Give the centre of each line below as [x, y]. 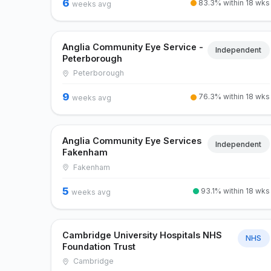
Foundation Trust [99, 246]
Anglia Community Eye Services [132, 141]
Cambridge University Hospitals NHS [142, 235]
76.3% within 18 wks [233, 97]
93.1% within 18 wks [234, 191]
